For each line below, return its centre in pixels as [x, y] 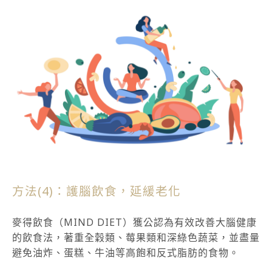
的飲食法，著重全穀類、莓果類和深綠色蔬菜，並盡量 [136, 238]
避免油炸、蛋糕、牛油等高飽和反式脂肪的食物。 [126, 253]
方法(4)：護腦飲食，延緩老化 [97, 191]
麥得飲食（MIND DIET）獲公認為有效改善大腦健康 [134, 223]
